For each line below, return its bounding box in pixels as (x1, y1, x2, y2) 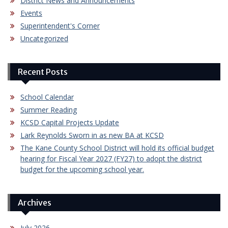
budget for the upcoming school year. (20, 164, 144, 175)
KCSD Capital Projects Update (20, 118, 119, 128)
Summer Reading (20, 105, 77, 115)
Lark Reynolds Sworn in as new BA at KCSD (20, 130, 164, 140)
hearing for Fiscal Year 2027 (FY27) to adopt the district (20, 154, 202, 164)
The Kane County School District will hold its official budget (20, 143, 214, 153)
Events (20, 8, 42, 18)
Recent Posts (18, 67, 68, 77)
